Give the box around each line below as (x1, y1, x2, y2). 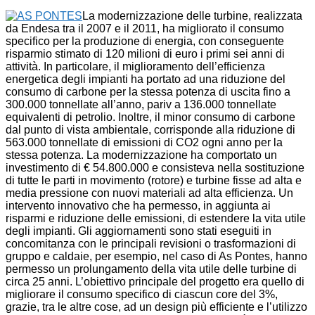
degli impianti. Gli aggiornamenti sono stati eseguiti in (6, 224, 271, 237)
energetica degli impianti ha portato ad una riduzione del (6, 72, 285, 85)
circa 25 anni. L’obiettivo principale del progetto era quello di (6, 275, 304, 288)
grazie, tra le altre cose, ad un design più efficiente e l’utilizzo (6, 300, 307, 313)
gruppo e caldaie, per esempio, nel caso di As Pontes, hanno (6, 250, 307, 262)
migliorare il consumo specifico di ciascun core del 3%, (6, 288, 278, 300)
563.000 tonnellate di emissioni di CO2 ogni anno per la (6, 136, 283, 148)
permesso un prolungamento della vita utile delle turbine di (6, 262, 297, 275)
